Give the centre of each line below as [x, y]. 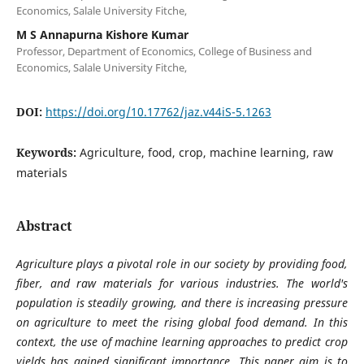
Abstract [43, 225]
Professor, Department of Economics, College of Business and [164, 51]
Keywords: [48, 152]
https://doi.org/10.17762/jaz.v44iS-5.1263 [158, 111]
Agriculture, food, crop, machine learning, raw [206, 152]
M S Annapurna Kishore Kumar [102, 34]
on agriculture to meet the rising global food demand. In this [182, 322]
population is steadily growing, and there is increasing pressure [182, 302]
